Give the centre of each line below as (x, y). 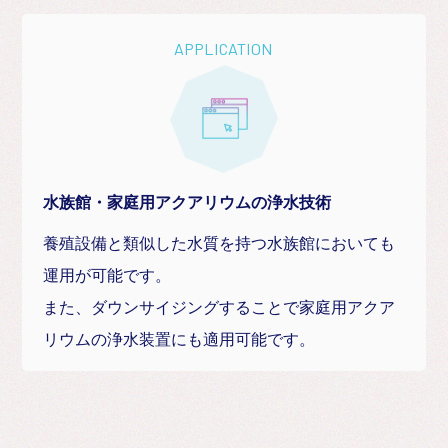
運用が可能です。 (107, 274)
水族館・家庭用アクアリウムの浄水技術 (187, 202)
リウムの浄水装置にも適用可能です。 (179, 338)
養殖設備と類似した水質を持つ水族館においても (219, 242)
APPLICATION (224, 48)
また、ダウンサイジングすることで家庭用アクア (219, 306)
